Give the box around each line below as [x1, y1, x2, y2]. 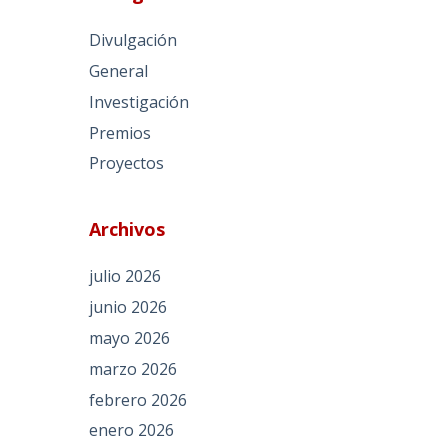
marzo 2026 [89, 357, 178, 380]
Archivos [89, 217, 166, 242]
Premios [89, 121, 152, 144]
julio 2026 [89, 265, 162, 288]
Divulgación [89, 29, 178, 52]
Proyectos [89, 152, 165, 175]
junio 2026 [89, 296, 168, 319]
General [89, 59, 149, 82]
